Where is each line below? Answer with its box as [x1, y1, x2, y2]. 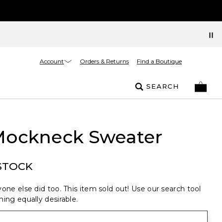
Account [40, 57, 64, 65]
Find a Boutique [137, 57, 182, 65]
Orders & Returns [80, 57, 129, 65]
